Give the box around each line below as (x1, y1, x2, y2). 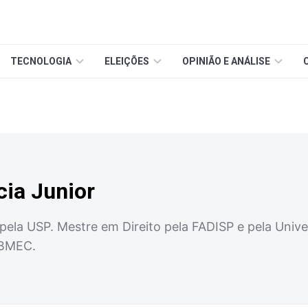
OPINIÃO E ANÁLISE (182, 56, 270, 67)
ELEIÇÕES (104, 56, 149, 67)
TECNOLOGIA (10, 56, 71, 67)
